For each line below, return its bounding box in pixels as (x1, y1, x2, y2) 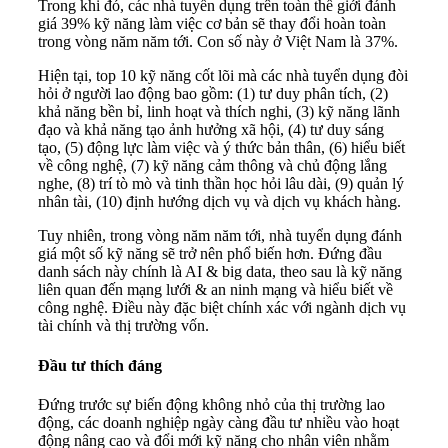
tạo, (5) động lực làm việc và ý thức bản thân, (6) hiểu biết (38, 139, 405, 157)
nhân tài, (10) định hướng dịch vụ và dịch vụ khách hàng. (38, 193, 401, 211)
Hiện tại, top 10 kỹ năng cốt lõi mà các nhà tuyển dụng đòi (38, 67, 408, 85)
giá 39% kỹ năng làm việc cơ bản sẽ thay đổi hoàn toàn (38, 15, 386, 33)
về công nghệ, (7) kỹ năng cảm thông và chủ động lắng (38, 157, 387, 175)
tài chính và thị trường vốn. (38, 317, 209, 335)
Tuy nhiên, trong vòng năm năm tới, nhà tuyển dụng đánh (38, 227, 402, 245)
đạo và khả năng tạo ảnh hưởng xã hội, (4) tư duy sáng (38, 121, 384, 139)
